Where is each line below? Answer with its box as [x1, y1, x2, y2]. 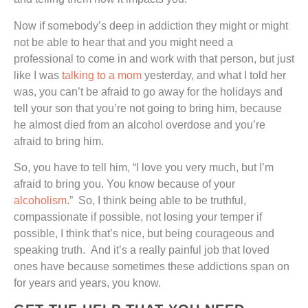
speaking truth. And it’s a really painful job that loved [14, 244, 269, 256]
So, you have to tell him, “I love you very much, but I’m [14, 162, 274, 174]
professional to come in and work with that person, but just [14, 52, 294, 65]
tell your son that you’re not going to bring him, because [14, 102, 282, 114]
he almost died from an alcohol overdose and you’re [14, 118, 265, 131]
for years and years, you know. [14, 277, 161, 289]
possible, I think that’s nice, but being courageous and [14, 228, 274, 240]
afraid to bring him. [14, 135, 104, 147]
